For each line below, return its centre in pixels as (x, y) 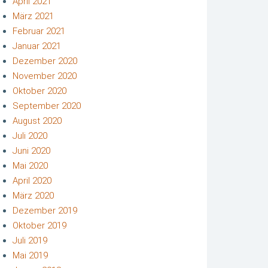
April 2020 (32, 180)
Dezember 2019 (45, 210)
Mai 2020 (30, 165)
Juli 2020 (30, 135)
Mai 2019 (30, 255)
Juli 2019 (30, 240)
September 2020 (47, 106)
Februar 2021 (39, 31)
